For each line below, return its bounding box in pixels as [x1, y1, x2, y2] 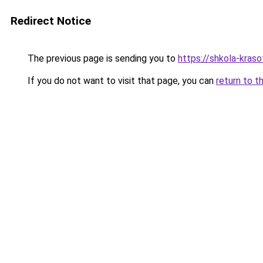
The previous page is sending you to [25, 53, 178, 64]
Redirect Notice [11, 14, 91, 28]
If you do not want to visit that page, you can [25, 75, 216, 86]
